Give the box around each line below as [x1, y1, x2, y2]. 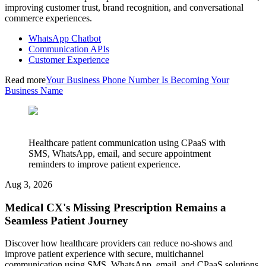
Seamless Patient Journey [5, 214, 128, 227]
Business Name [5, 85, 63, 96]
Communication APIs [28, 44, 109, 55]
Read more [5, 75, 46, 85]
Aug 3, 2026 [5, 179, 52, 190]
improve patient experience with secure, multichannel [5, 249, 204, 259]
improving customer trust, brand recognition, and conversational [5, 2, 243, 13]
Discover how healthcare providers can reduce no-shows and [5, 238, 233, 249]
